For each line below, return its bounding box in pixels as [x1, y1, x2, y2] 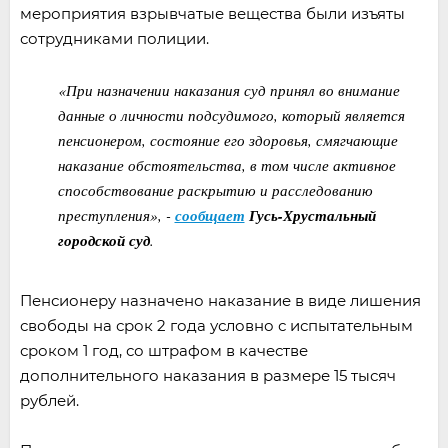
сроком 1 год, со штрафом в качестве [20, 340, 308, 360]
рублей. [20, 390, 79, 410]
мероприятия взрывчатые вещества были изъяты [20, 3, 405, 23]
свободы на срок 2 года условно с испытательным [20, 315, 413, 335]
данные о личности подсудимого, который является [57, 104, 405, 125]
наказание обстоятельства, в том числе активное [57, 154, 396, 175]
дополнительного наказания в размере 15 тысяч [20, 365, 396, 385]
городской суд [57, 229, 150, 251]
